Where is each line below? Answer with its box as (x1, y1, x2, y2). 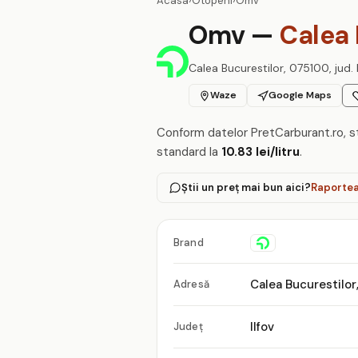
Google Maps (268, 89, 332, 101)
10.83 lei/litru (221, 144, 300, 160)
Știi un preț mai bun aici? (181, 181, 311, 194)
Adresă (173, 277, 209, 291)
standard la (157, 144, 221, 160)
